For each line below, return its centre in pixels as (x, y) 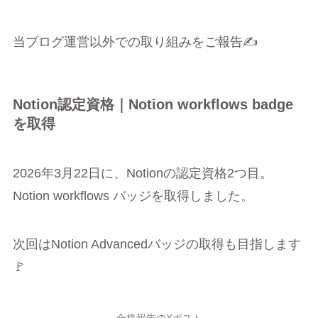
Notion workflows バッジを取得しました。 (133, 196)
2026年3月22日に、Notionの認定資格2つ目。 (142, 173)
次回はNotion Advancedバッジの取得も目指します (157, 244)
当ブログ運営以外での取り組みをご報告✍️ (135, 42)
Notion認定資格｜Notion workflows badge (153, 105)
